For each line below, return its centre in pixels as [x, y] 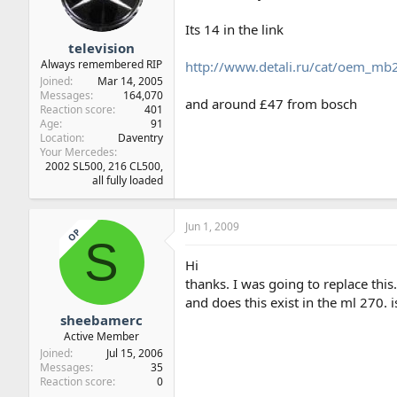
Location [61, 137]
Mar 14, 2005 [130, 81]
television [101, 47]
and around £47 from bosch [271, 104]
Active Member [101, 337]
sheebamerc [101, 320]
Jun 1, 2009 [212, 226]
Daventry [140, 137]
